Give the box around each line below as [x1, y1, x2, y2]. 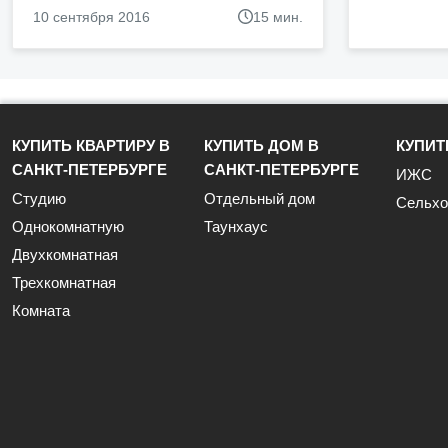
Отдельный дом [204, 190, 315, 207]
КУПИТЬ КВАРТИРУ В [12, 137, 170, 154]
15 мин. [253, 8, 303, 25]
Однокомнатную [12, 218, 124, 235]
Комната [12, 302, 70, 319]
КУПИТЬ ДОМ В [204, 137, 319, 154]
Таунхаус [204, 218, 268, 235]
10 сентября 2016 [33, 8, 150, 25]
